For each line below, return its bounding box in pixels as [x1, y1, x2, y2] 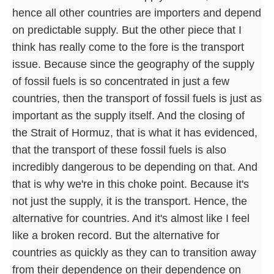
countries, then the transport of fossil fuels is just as [12, 92, 262, 105]
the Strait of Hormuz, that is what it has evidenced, [12, 126, 257, 139]
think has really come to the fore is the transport [12, 40, 244, 53]
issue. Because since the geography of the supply [12, 57, 254, 70]
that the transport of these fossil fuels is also [12, 143, 226, 156]
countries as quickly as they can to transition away [12, 246, 256, 259]
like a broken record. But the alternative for [12, 229, 220, 242]
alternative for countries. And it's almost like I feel [12, 212, 250, 224]
